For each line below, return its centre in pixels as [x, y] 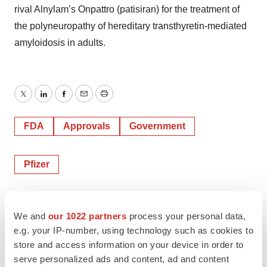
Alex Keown [63, 211]
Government [157, 126]
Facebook [84, 101]
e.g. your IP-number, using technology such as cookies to [133, 230]
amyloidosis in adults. [60, 43]
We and [31, 216]
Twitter [36, 101]
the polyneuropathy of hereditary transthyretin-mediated [131, 26]
